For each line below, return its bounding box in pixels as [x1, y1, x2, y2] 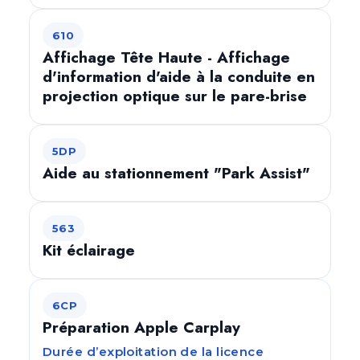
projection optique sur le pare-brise [43, 85, 307, 107]
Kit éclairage [43, 239, 135, 261]
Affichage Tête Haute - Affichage [43, 47, 290, 68]
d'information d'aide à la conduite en [43, 66, 315, 88]
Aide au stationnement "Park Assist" [43, 162, 310, 184]
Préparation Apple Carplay [43, 317, 240, 338]
